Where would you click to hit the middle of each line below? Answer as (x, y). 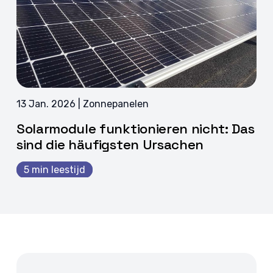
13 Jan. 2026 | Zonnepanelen (82, 104)
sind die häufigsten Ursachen (110, 144)
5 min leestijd (54, 169)
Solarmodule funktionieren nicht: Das (135, 129)
